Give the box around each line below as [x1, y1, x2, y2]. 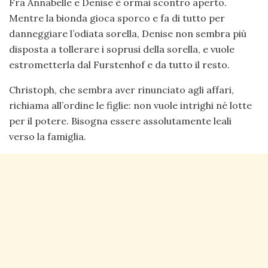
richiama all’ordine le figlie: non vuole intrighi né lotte [9, 99, 252, 112]
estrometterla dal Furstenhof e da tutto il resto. [9, 59, 230, 71]
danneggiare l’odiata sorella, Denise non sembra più [9, 28, 246, 40]
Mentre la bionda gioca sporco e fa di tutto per [9, 12, 225, 25]
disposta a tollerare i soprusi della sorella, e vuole [9, 43, 234, 56]
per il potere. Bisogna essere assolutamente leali [9, 115, 232, 127]
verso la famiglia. [9, 130, 86, 143]
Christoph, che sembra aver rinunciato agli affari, [9, 84, 234, 96]
